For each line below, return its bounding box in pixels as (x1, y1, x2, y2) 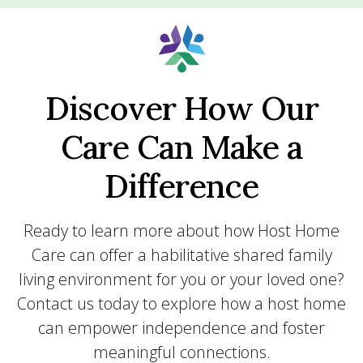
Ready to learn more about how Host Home (23, 220, 340, 241)
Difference (105, 165, 258, 207)
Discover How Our (45, 88, 318, 129)
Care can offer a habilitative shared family (31, 244, 332, 266)
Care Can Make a (61, 126, 302, 168)
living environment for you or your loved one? (19, 268, 344, 290)
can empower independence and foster (38, 317, 325, 339)
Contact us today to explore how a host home (17, 293, 346, 314)
